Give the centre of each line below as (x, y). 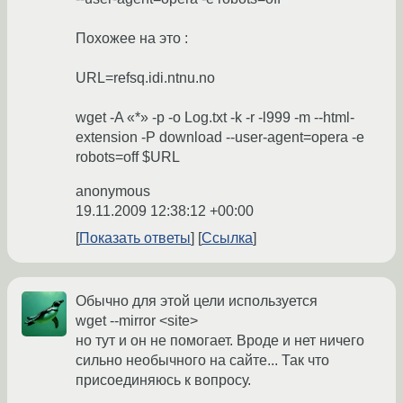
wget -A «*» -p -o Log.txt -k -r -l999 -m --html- (215, 118)
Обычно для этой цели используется (197, 301)
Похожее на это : (132, 39)
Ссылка (227, 238)
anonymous (113, 192)
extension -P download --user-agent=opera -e (220, 138)
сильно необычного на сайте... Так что (202, 361)
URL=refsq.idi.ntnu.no (145, 78)
